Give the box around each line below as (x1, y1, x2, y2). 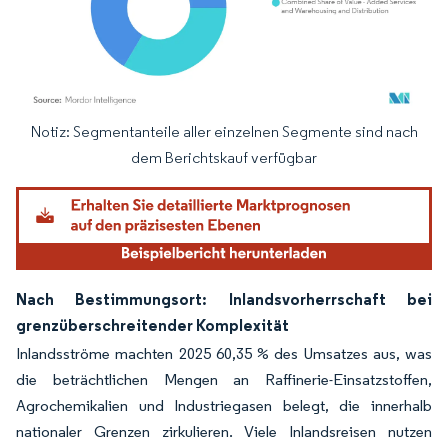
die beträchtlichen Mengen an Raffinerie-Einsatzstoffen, (16, 369, 432, 389)
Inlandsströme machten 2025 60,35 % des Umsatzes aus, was (16, 343, 432, 363)
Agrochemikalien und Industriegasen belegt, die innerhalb (16, 395, 432, 415)
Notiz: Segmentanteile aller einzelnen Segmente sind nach (30, 121, 418, 141)
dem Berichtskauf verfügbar (131, 147, 317, 167)
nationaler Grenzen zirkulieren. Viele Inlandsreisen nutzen (16, 421, 432, 441)
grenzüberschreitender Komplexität (16, 314, 289, 335)
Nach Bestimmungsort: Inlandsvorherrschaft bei (16, 288, 432, 309)
